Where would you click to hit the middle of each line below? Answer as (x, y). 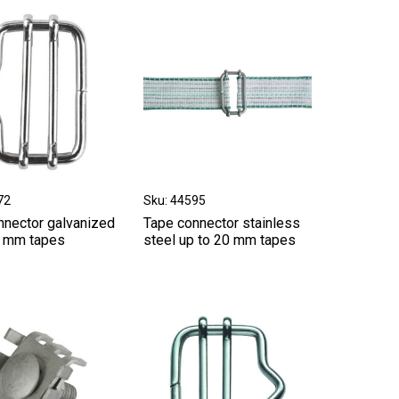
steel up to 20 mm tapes (220, 240)
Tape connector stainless (222, 223)
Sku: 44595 (175, 200)
